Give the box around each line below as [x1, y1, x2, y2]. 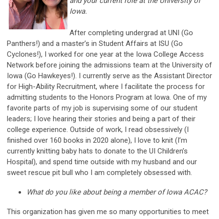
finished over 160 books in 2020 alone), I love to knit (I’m [7, 135, 187, 145]
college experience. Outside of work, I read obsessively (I [7, 125, 189, 134]
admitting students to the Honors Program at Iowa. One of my [7, 92, 207, 102]
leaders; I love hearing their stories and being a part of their [7, 114, 196, 123]
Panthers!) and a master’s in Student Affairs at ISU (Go [7, 39, 183, 48]
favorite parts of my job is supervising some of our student [7, 103, 197, 112]
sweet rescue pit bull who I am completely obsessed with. [7, 168, 192, 177]
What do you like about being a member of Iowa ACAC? [26, 187, 207, 197]
